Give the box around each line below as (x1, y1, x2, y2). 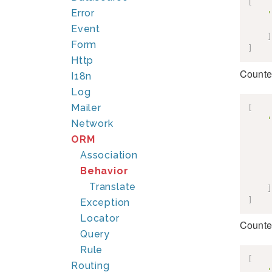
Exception (80, 197, 131, 208)
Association (80, 149, 138, 161)
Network (71, 118, 114, 129)
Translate (89, 181, 137, 192)
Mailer (71, 102, 101, 114)
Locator (80, 212, 120, 224)
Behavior (80, 165, 129, 177)
